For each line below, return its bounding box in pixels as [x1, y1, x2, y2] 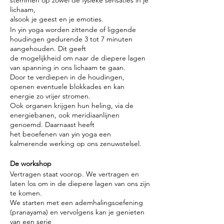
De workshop [10, 159, 51, 168]
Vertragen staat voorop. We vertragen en [10, 169, 139, 178]
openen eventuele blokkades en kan [10, 82, 124, 91]
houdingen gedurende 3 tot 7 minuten [10, 34, 132, 43]
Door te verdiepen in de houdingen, [10, 72, 124, 81]
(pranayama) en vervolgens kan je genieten [10, 207, 144, 216]
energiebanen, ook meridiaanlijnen [10, 110, 119, 119]
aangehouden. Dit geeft [10, 44, 86, 53]
